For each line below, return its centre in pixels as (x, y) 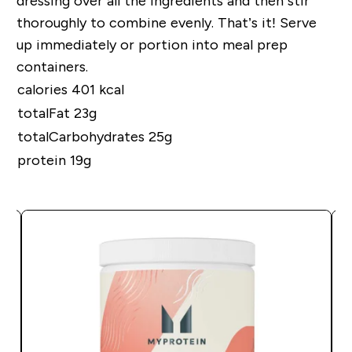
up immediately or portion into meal (136, 44)
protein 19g (54, 160)
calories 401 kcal (70, 89)
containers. (54, 66)
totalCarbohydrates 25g (94, 136)
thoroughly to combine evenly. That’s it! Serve (166, 22)
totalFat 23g (57, 113)
